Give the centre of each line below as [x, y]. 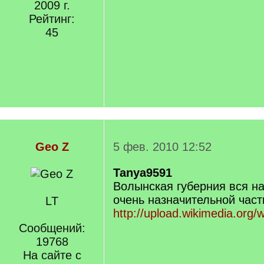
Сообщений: [52, 228]
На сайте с [52, 255]
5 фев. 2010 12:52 [162, 147]
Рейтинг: [52, 19]
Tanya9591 [143, 173]
